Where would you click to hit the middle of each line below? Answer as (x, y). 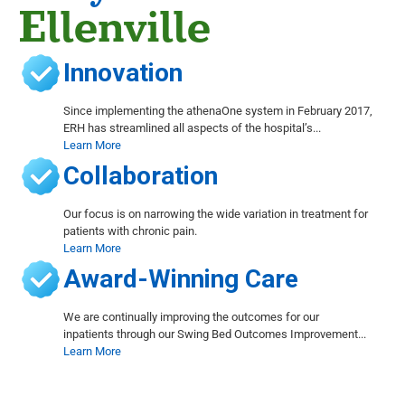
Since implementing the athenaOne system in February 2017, (218, 111)
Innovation (123, 73)
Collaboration (141, 176)
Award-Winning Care (181, 279)
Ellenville (114, 29)
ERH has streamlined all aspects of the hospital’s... (192, 128)
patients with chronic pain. (130, 231)
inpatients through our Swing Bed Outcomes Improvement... (215, 334)
